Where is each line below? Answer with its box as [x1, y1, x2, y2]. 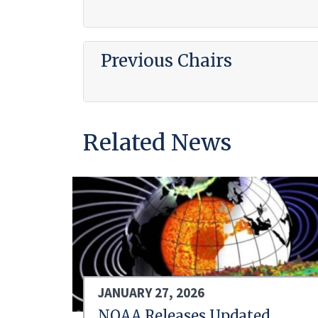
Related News [83, 128, 231, 158]
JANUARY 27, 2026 [98, 284, 204, 302]
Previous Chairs [100, 50, 232, 72]
